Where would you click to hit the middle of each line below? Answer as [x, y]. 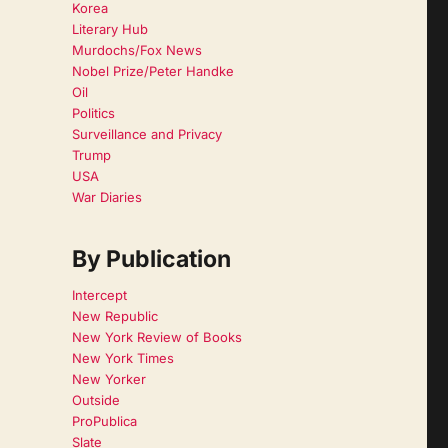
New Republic [114, 315]
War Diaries [106, 197]
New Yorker [108, 378]
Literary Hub [109, 29]
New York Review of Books [156, 336]
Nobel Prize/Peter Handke [152, 71]
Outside [95, 399]
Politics [93, 113]
